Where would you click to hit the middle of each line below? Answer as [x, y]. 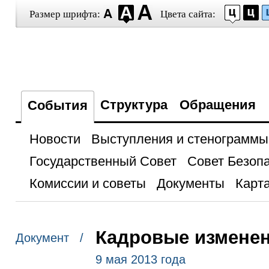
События [57, 105]
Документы [190, 183]
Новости [55, 139]
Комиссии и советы [87, 183]
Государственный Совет [103, 161]
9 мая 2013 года [140, 259]
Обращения [217, 105]
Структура [134, 105]
